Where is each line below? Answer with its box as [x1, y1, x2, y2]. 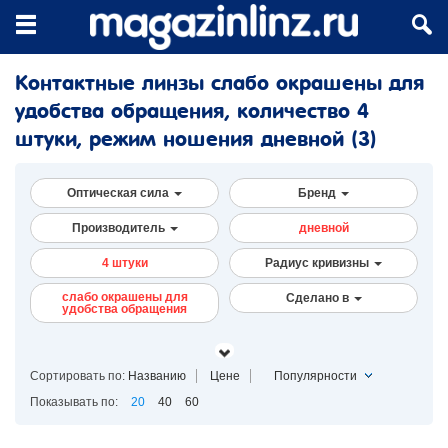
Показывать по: [30, 395, 121, 409]
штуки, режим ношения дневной [15, 127, 351, 151]
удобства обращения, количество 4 [15, 99, 369, 123]
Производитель [71, 221, 168, 235]
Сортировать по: [30, 369, 125, 383]
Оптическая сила [67, 186, 172, 200]
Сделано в [285, 291, 352, 305]
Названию [128, 369, 186, 383]
